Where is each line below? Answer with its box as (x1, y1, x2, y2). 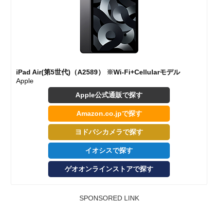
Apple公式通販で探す (75, 91, 143, 99)
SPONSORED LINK (79, 194, 139, 202)
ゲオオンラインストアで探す (65, 165, 153, 173)
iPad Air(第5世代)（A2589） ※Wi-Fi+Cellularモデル (16, 68, 181, 76)
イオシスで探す (85, 146, 133, 155)
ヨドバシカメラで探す (75, 128, 143, 136)
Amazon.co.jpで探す (76, 109, 142, 118)
